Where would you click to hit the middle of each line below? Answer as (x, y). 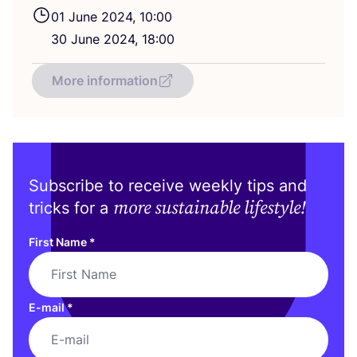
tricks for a (71, 208)
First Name (59, 241)
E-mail (48, 307)
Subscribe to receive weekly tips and (168, 185)
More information (105, 80)
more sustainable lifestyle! (210, 208)
